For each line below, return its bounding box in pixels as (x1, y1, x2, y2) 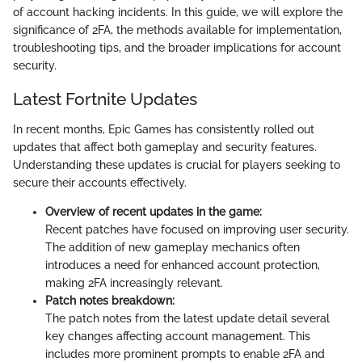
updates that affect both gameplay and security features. (13, 141, 317, 154)
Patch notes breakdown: (45, 294, 175, 307)
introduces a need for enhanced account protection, (45, 259, 320, 271)
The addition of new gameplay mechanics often (45, 241, 300, 254)
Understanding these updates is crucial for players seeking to (13, 158, 340, 171)
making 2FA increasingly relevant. (45, 276, 223, 289)
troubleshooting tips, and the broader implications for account (13, 40, 341, 54)
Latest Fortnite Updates (13, 88, 197, 109)
